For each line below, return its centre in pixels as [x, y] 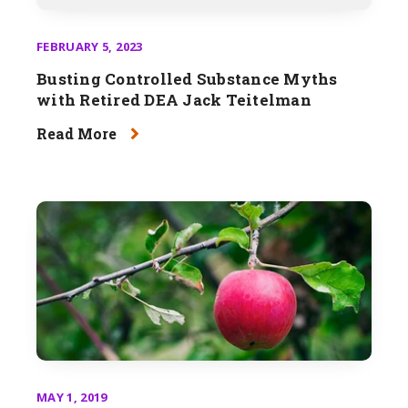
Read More [76, 133]
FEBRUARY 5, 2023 [90, 47]
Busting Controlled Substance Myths [187, 79]
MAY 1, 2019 [72, 398]
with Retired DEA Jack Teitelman [174, 100]
